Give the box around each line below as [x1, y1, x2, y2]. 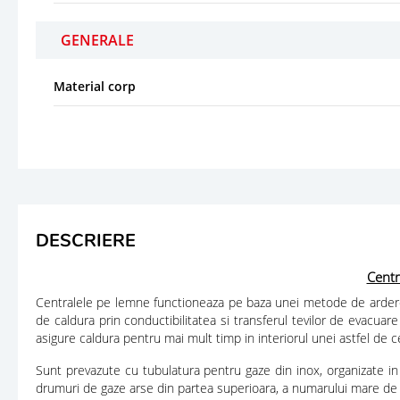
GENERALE [61, 29, 134, 50]
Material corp [54, 77, 136, 95]
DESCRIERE [36, 228, 136, 253]
